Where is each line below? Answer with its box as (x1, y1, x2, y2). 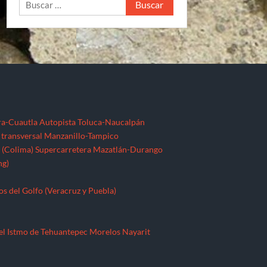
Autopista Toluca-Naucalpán (39, 116, 145, 127)
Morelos (89, 226, 121, 237)
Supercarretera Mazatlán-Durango (35, 144, 163, 154)
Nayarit (122, 226, 151, 237)
